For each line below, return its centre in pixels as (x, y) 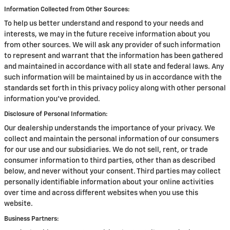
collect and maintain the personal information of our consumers (111, 139)
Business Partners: (32, 219)
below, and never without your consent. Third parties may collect (112, 171)
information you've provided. (52, 99)
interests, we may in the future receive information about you (107, 34)
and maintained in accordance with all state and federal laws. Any (114, 67)
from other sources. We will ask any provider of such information (112, 45)
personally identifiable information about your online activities (109, 182)
